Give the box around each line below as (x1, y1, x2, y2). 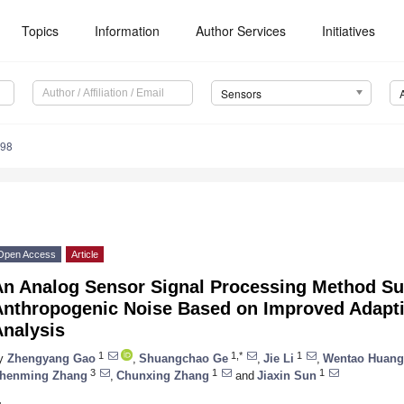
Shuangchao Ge (139, 351, 228, 365)
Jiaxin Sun (257, 368, 317, 382)
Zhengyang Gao (7, 351, 96, 365)
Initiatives (322, 22, 376, 40)
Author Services (196, 22, 287, 40)
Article (71, 249, 98, 261)
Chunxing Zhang (116, 368, 209, 382)
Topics (22, 22, 60, 40)
